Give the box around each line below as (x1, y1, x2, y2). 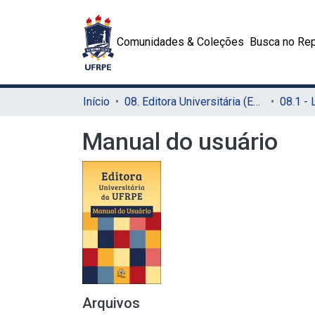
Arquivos (82, 295, 140, 311)
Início (83, 95, 110, 108)
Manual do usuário (82, 127, 278, 155)
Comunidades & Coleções (117, 35, 245, 49)
